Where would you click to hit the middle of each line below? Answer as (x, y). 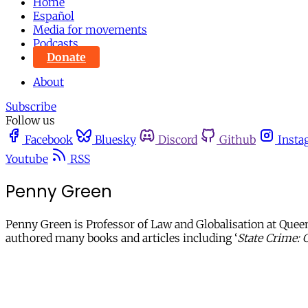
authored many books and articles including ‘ (121, 238)
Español (54, 16)
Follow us (30, 120)
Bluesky (115, 140)
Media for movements (90, 30)
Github (238, 140)
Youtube (27, 159)
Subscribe (31, 107)
